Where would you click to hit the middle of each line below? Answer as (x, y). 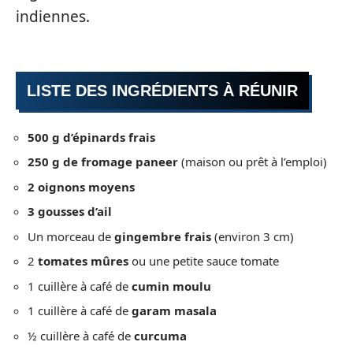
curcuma (160, 335)
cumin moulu (171, 286)
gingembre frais (163, 236)
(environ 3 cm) (253, 236)
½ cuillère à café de (81, 335)
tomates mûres (83, 261)
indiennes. (53, 16)
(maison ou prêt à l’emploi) (253, 162)
